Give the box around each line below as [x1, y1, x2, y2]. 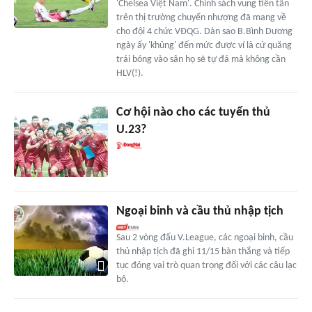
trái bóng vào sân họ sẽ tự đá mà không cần [116, 54, 286, 65]
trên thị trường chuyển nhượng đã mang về [116, 13, 286, 24]
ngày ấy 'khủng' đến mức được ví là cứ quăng [116, 40, 292, 52]
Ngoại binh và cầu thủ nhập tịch [116, 205, 283, 219]
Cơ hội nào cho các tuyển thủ [116, 106, 270, 120]
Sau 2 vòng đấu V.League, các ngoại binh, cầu [116, 233, 293, 244]
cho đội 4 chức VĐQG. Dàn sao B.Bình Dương [116, 26, 292, 38]
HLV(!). [116, 68, 143, 79]
